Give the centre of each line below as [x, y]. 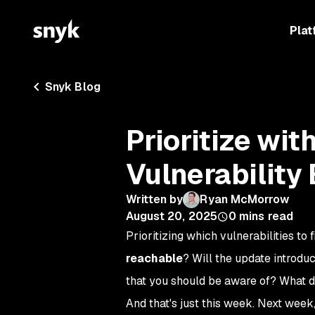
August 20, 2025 [171, 216]
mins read [266, 216]
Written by [154, 199]
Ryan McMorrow [245, 199]
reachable [154, 258]
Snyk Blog [73, 87]
